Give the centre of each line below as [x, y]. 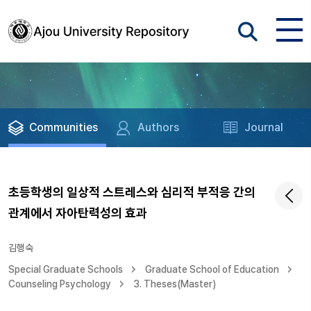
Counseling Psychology [60, 284]
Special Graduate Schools [66, 269]
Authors [159, 127]
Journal [264, 127]
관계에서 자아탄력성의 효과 [78, 213]
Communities [64, 127]
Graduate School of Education [212, 269]
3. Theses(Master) [175, 284]
